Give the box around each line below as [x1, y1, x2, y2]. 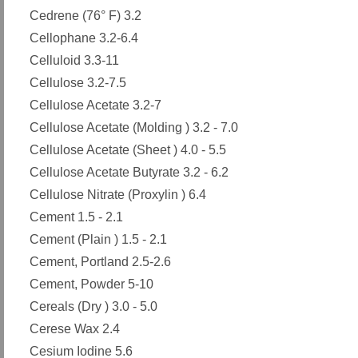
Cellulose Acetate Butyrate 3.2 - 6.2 [30, 165, 229, 179]
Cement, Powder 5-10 [30, 277, 153, 291]
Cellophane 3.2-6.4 [30, 31, 138, 45]
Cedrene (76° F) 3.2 [30, 9, 141, 22]
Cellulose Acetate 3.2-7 [30, 98, 161, 112]
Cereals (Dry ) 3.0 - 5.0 [30, 300, 157, 313]
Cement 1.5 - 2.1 [30, 210, 123, 224]
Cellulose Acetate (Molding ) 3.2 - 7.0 [30, 121, 238, 134]
